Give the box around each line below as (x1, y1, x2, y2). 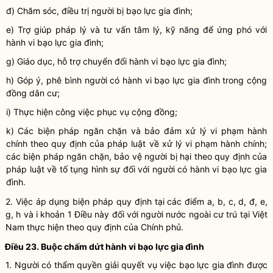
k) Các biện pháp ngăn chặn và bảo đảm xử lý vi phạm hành (6, 126, 267, 136)
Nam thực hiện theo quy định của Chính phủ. (5, 222, 183, 232)
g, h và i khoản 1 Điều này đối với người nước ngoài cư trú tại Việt (5, 209, 268, 219)
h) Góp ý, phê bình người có (6, 75, 122, 85)
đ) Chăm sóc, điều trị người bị (6, 5, 126, 16)
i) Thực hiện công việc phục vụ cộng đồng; (6, 107, 177, 117)
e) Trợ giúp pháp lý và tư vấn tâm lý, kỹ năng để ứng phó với (6, 24, 267, 35)
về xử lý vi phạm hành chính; (146, 138, 268, 149)
